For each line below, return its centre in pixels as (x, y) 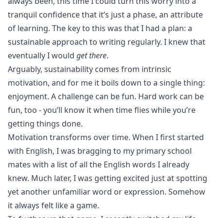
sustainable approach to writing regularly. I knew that (107, 42)
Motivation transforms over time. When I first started (106, 137)
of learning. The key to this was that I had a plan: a (100, 28)
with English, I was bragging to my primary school (100, 151)
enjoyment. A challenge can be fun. (73, 96)
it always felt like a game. (54, 205)
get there (91, 55)
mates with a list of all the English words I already (99, 164)
